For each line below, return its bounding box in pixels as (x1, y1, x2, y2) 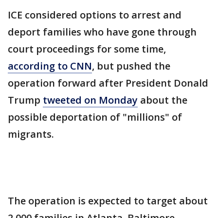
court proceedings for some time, (8, 42, 166, 55)
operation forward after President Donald (8, 76, 208, 90)
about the (138, 93, 187, 107)
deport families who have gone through (8, 25, 197, 38)
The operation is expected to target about (8, 194, 208, 207)
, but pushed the (92, 59, 170, 73)
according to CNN (8, 59, 92, 73)
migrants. (8, 127, 54, 141)
